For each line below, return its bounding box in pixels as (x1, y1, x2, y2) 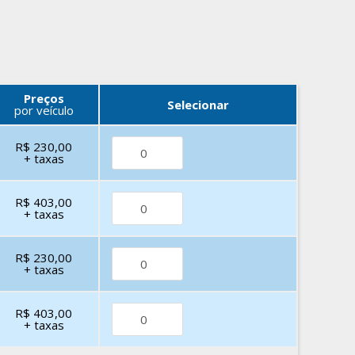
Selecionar (167, 96, 229, 113)
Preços (23, 90, 64, 106)
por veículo (13, 102, 74, 118)
